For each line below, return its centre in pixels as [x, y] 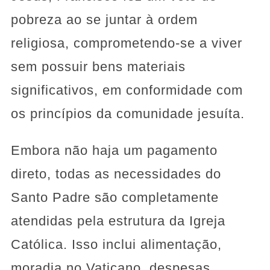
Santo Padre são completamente [115, 197]
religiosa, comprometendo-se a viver [126, 43]
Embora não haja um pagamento [114, 150]
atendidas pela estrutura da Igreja [118, 221]
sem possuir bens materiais [98, 66]
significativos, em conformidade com [127, 90]
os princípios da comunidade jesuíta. [127, 113]
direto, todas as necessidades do [116, 174]
